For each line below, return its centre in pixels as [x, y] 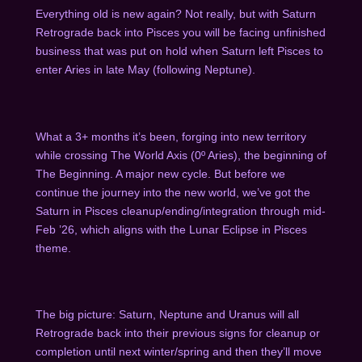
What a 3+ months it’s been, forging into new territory [170, 136]
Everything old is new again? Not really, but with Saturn [175, 13]
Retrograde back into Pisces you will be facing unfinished [180, 32]
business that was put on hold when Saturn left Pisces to [179, 51]
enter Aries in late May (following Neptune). [147, 69]
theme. [55, 248]
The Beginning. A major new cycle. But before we [160, 173]
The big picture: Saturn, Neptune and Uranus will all [167, 315]
